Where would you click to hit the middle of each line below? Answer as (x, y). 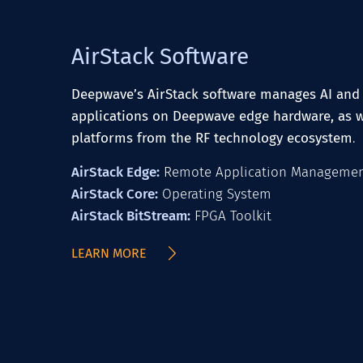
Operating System (215, 194)
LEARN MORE (109, 253)
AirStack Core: (115, 194)
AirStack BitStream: (131, 216)
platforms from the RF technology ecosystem (212, 138)
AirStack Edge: (115, 172)
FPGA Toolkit (231, 216)
